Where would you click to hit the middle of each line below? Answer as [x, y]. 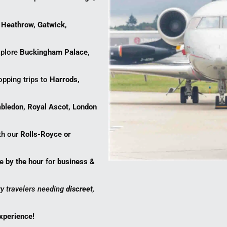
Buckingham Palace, [55, 52]
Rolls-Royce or [46, 135]
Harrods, [65, 80]
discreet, [81, 189]
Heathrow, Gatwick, [34, 25]
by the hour [25, 162]
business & [76, 162]
